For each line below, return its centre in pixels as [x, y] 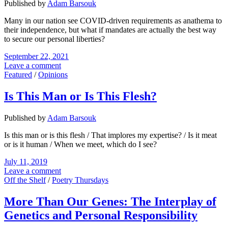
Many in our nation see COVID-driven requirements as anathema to [113, 20]
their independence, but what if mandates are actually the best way [110, 30]
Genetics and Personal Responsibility [101, 215]
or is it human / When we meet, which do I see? [80, 144]
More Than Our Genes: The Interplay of [110, 201]
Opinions [53, 74]
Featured [18, 74]
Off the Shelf [25, 180]
